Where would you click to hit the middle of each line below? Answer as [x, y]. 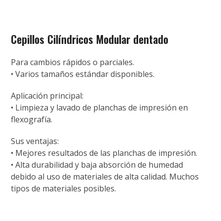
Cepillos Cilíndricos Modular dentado [90, 39]
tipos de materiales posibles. [64, 189]
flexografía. [32, 120]
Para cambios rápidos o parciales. [73, 62]
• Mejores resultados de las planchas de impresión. [104, 153]
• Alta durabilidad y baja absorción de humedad [97, 165]
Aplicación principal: [47, 96]
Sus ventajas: [35, 141]
